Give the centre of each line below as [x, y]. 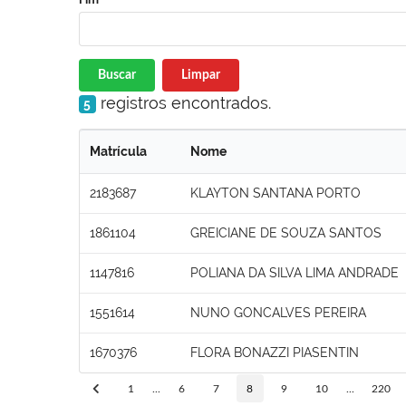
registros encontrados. [183, 102]
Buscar [117, 75]
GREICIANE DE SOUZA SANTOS [286, 232]
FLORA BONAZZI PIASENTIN [275, 352]
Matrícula [118, 151]
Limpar [200, 75]
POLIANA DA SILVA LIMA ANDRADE [295, 272]
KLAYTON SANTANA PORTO [275, 193]
